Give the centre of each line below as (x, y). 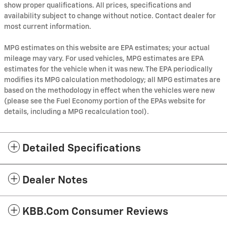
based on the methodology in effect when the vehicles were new (109, 90)
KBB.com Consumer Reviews (95, 212)
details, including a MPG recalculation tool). (77, 112)
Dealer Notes (55, 180)
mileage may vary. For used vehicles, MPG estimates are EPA (104, 59)
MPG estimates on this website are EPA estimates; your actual (107, 48)
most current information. (48, 27)
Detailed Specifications (82, 148)
